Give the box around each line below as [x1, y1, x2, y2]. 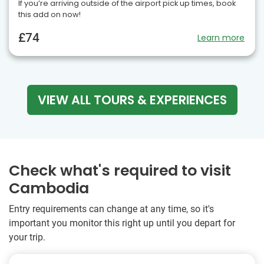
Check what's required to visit [9, 160, 231, 181]
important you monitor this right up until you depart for [9, 217, 235, 229]
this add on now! [18, 9, 81, 19]
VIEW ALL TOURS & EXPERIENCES [37, 91, 227, 108]
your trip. [9, 231, 45, 243]
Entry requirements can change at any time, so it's [9, 203, 214, 214]
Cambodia [9, 177, 89, 199]
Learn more [197, 31, 245, 44]
